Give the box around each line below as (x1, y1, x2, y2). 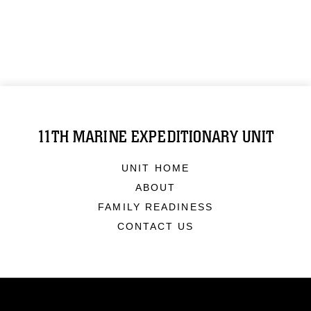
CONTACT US (117, 221, 194, 232)
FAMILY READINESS (98, 201, 213, 212)
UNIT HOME (121, 162, 190, 174)
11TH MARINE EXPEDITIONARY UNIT (37, 127, 274, 147)
